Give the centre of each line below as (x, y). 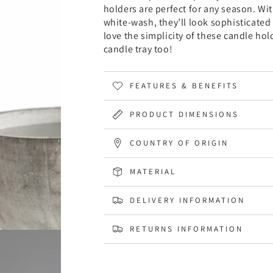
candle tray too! (138, 49)
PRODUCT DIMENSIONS (184, 115)
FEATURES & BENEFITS (184, 86)
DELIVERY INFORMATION (187, 200)
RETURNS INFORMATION (186, 229)
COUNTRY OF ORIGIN (179, 143)
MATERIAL (153, 172)
